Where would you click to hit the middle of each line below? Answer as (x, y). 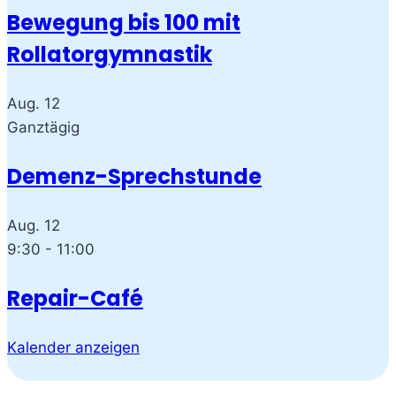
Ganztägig (46, 128)
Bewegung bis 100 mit (124, 23)
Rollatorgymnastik (110, 55)
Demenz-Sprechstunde (134, 177)
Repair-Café (75, 299)
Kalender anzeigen (73, 348)
